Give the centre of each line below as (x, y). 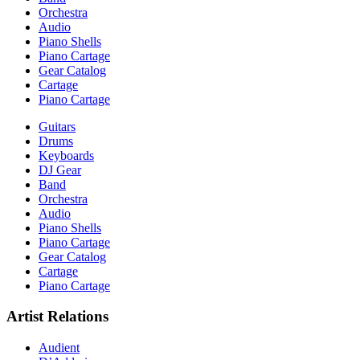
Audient (59, 348)
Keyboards (66, 155)
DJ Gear (60, 170)
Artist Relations (57, 317)
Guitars (57, 126)
